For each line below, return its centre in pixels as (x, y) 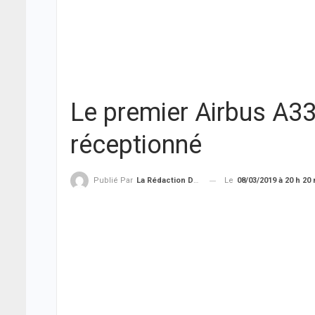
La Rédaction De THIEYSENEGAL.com (165, 181)
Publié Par (114, 181)
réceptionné (136, 145)
